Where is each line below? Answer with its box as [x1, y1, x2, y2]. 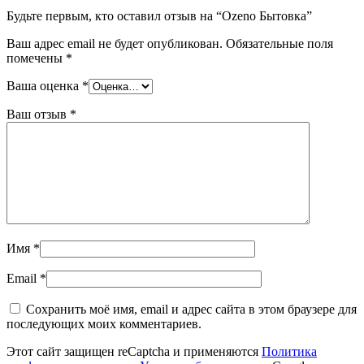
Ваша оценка [6, 78, 82, 93]
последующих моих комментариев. [6, 316, 201, 331]
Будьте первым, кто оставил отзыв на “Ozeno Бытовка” [6, 8, 312, 23]
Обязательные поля [226, 36, 333, 50]
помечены [6, 50, 66, 65]
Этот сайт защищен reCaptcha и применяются [6, 344, 262, 358]
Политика [262, 344, 317, 358]
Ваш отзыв [6, 106, 70, 121]
